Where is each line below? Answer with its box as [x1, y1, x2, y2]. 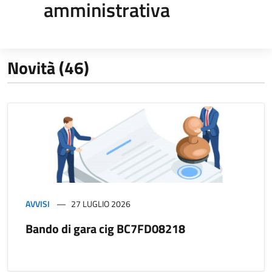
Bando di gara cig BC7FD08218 [25, 219, 185, 238]
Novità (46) [7, 54, 89, 81]
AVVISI [25, 197, 50, 210]
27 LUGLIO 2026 [71, 197, 131, 210]
